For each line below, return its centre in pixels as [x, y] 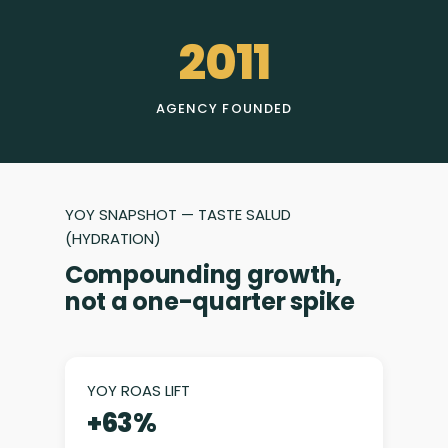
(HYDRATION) [112, 239]
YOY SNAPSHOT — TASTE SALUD [177, 215]
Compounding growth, [203, 275]
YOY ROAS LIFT [138, 391]
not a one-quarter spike [209, 302]
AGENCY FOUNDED [224, 109]
